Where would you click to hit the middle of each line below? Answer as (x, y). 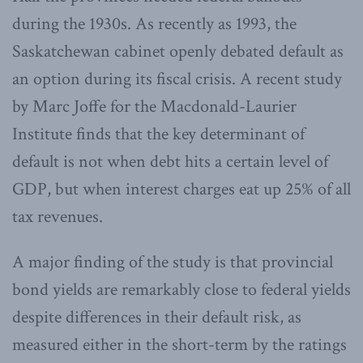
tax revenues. (58, 216)
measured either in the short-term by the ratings (179, 344)
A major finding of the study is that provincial (173, 262)
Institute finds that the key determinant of (158, 134)
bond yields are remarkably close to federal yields (181, 289)
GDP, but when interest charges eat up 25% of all (181, 189)
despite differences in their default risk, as (157, 317)
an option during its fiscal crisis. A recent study (177, 79)
